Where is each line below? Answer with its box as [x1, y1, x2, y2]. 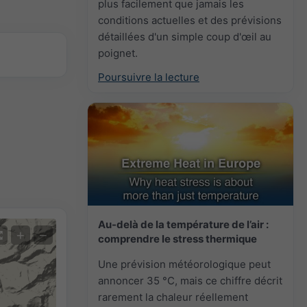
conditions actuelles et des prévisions [98, 13, 282, 27]
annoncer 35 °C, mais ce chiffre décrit [98, 273, 282, 287]
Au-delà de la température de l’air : [98, 217, 269, 231]
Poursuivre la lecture [98, 70, 199, 84]
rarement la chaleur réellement [98, 290, 248, 304]
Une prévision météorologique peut [98, 257, 271, 271]
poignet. [98, 46, 138, 60]
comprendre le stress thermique [98, 232, 257, 245]
